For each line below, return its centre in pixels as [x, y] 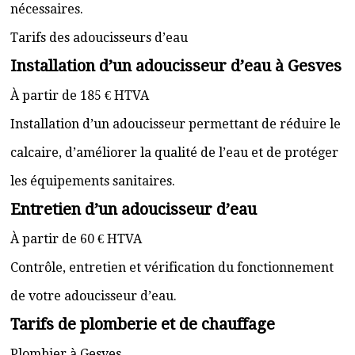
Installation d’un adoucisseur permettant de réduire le [176, 124]
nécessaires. [47, 9]
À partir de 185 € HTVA [80, 95]
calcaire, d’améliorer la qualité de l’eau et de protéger [174, 153]
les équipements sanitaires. [93, 181]
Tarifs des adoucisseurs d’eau [99, 38]
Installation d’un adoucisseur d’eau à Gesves [176, 66]
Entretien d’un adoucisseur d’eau [134, 209]
